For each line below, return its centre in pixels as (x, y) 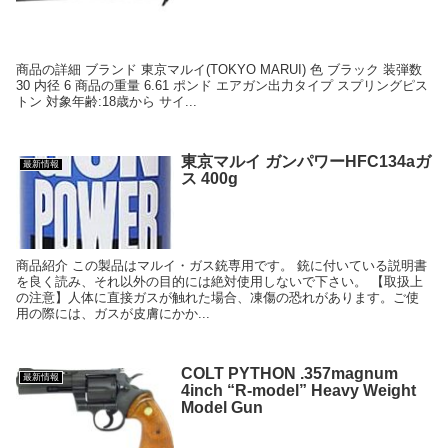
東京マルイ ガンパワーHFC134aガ (305, 161)
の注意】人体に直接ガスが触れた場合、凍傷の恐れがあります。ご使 (218, 298)
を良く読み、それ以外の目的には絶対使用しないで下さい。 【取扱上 (220, 282)
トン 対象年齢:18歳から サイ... (107, 101)
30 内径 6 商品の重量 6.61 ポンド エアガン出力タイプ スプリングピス (222, 85)
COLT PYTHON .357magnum (289, 373)
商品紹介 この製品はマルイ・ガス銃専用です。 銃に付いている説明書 (222, 266)
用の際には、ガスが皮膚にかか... (113, 314)
